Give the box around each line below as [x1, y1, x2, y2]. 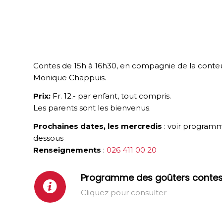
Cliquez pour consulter [81, 187, 166, 197]
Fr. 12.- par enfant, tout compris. [51, 91, 171, 101]
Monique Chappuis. [33, 73, 106, 83]
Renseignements [33, 145, 103, 155]
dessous [33, 133, 63, 143]
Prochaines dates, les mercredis [33, 121, 162, 131]
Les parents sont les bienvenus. [33, 103, 151, 112]
